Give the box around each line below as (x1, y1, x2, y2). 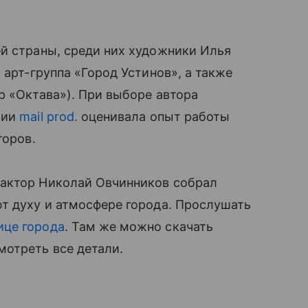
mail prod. (19, 109, 78, 124)
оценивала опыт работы (77, 109, 230, 124)
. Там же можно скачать (64, 219, 213, 234)
